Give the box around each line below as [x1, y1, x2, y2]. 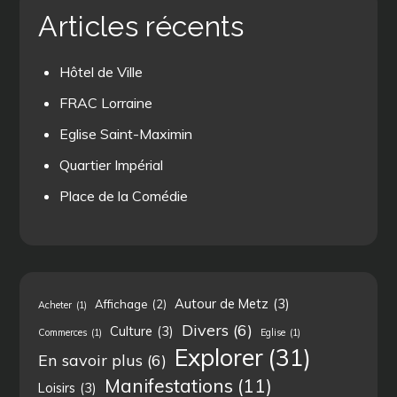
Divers [182, 319, 230, 339]
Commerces [38, 325, 88, 339]
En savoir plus [38, 349, 144, 370]
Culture [110, 322, 153, 339]
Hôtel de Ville [59, 62, 144, 81]
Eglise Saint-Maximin [59, 124, 193, 143]
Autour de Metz [175, 294, 269, 312]
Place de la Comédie [59, 186, 189, 205]
